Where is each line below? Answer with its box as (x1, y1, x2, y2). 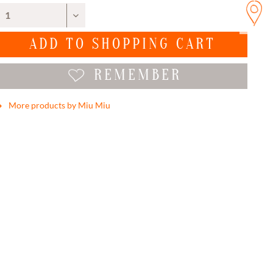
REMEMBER (94, 66, 182, 83)
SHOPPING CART (92, 35, 216, 52)
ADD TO (29, 35, 87, 52)
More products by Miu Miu (6, 99, 110, 110)
